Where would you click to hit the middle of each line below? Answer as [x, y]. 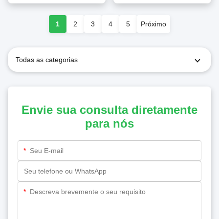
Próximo [153, 24]
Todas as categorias [47, 60]
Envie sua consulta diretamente [109, 110]
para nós [109, 124]
